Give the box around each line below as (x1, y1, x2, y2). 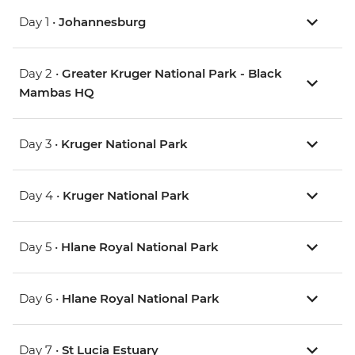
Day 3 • (19, 136, 61, 152)
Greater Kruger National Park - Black (62, 66, 282, 82)
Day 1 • (19, 14, 59, 30)
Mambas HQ (19, 85, 94, 101)
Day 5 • (19, 239, 61, 255)
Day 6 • (19, 291, 62, 307)
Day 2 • (19, 66, 62, 82)
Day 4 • (19, 188, 63, 204)
